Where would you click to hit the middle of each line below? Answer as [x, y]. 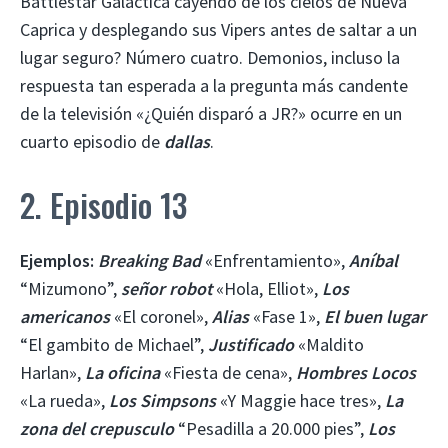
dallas [187, 141]
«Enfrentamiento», [275, 260]
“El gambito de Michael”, [114, 344]
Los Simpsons [162, 400]
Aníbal [373, 260]
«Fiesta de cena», [228, 372]
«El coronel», [161, 316]
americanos [65, 316]
